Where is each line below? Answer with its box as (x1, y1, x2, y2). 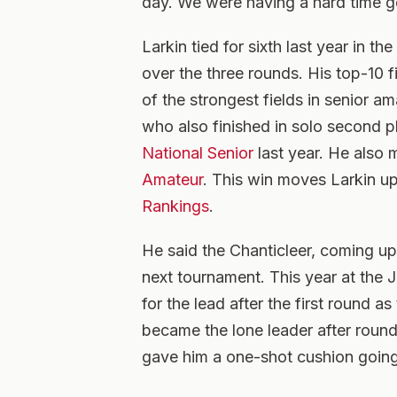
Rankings (142, 197, 209, 215)
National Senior (142, 144, 253, 162)
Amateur (142, 170, 203, 189)
